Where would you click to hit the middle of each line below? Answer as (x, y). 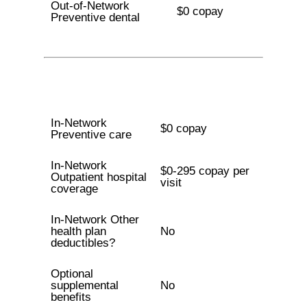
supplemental (84, 285)
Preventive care (91, 135)
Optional (72, 274)
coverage (74, 189)
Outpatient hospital (98, 177)
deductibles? (83, 243)
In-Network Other (95, 220)
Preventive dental (95, 17)
